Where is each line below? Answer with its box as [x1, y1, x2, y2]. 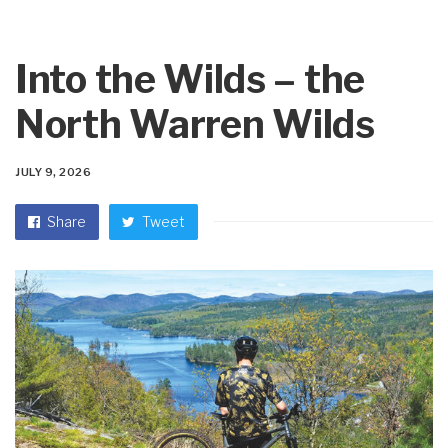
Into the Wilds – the [15, 56, 366, 103]
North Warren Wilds [15, 101, 375, 148]
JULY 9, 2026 [15, 165, 92, 180]
